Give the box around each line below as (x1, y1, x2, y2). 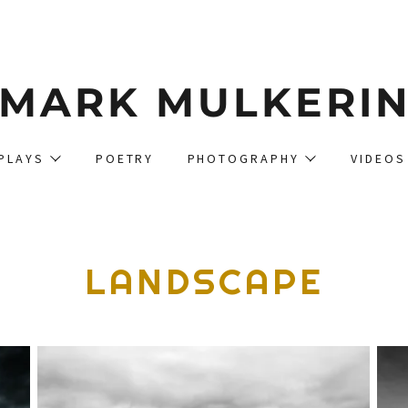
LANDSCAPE (84, 259, 324, 304)
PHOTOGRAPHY (187, 150, 301, 167)
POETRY (95, 150, 155, 167)
